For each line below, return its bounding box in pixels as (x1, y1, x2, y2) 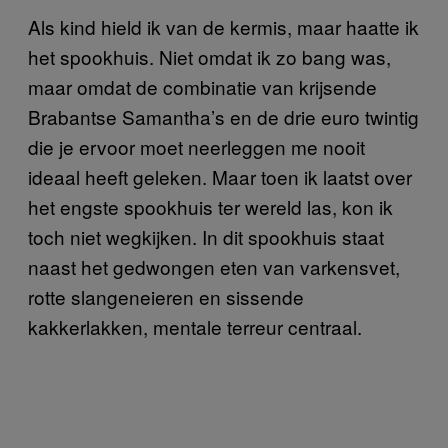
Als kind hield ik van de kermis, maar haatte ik (28, 12, 419, 40)
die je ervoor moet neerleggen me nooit (28, 132, 365, 160)
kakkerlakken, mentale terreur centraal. (28, 312, 362, 340)
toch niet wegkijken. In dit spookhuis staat (28, 222, 384, 250)
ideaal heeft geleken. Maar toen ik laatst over (28, 162, 412, 190)
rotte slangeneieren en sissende (28, 282, 304, 310)
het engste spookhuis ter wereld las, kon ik (28, 192, 393, 220)
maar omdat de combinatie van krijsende (28, 72, 377, 100)
